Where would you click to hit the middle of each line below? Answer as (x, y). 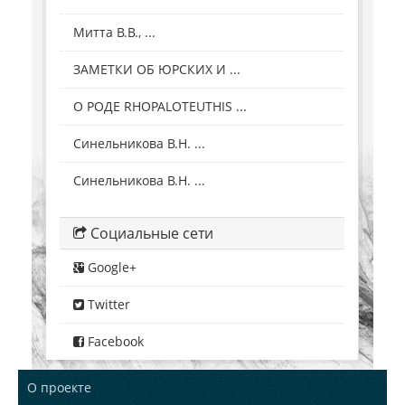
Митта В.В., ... (114, 33)
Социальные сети (150, 234)
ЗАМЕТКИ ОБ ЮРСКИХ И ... (157, 70)
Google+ (110, 268)
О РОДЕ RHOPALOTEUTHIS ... (160, 107)
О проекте (59, 388)
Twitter (107, 305)
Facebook (114, 342)
